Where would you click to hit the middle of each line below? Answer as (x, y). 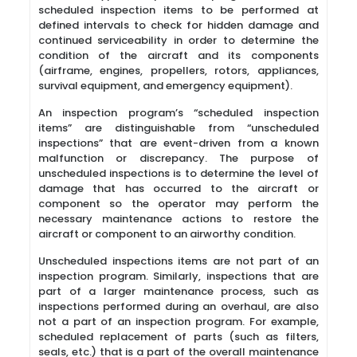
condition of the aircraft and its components (178, 55)
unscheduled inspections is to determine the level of (178, 173)
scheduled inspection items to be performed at (178, 10)
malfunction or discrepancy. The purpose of (178, 158)
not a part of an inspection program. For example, (178, 322)
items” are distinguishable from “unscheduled (178, 128)
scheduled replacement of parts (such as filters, (178, 337)
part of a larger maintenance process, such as (178, 291)
